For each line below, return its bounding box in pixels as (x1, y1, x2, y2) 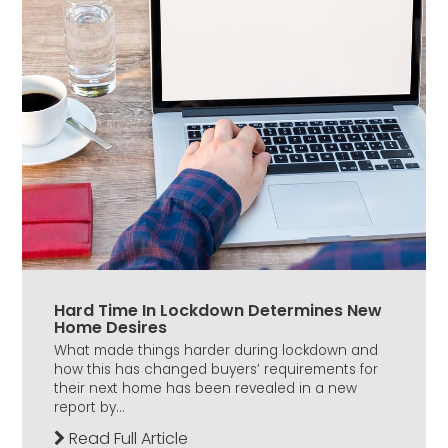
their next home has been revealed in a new (54, 379, 357, 399)
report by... (54, 398, 125, 418)
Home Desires (54, 316, 167, 340)
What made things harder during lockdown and (54, 341, 378, 361)
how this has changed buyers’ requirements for (54, 360, 378, 380)
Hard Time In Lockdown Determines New (54, 299, 382, 323)
